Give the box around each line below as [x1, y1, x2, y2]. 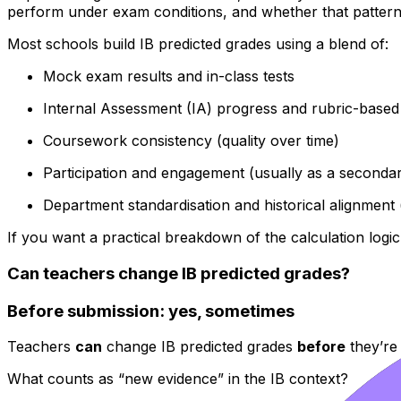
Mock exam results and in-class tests [43, 67, 294, 86]
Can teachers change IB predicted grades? [7, 262, 350, 284]
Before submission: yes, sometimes [7, 300, 294, 321]
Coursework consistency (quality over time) [43, 132, 339, 150]
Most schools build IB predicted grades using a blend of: [7, 35, 388, 54]
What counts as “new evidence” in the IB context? [7, 370, 348, 388]
